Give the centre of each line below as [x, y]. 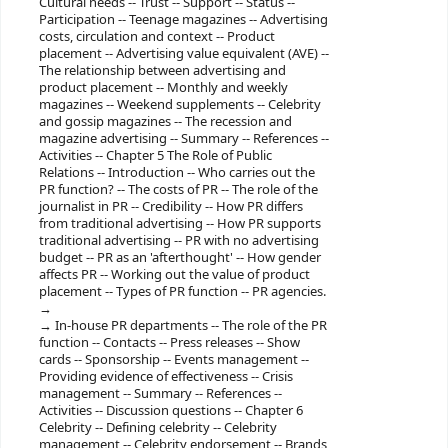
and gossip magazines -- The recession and [165, 121]
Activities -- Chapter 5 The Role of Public [155, 155]
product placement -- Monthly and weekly [163, 87]
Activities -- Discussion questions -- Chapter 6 [170, 410]
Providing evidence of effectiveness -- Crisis [165, 376]
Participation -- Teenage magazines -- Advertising [183, 19]
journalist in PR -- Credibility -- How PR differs [170, 206]
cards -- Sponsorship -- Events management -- [173, 359]
